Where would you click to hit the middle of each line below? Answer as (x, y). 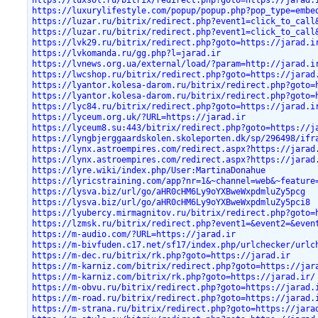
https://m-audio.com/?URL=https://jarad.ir (134, 234)
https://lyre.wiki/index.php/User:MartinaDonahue (149, 170)
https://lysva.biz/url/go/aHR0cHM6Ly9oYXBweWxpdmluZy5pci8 (171, 202)
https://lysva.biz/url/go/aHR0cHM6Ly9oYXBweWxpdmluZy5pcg (169, 191)
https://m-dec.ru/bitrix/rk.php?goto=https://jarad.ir (161, 255)
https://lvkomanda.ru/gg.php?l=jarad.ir (127, 53)
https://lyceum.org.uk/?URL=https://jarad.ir (139, 117)
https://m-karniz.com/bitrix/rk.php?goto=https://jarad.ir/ (174, 276)
